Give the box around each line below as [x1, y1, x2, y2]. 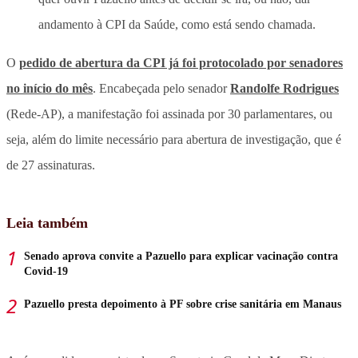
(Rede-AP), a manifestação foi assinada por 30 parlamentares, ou [6, 106, 332, 121]
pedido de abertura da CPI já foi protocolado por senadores [19, 55, 343, 70]
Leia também [6, 214, 88, 231]
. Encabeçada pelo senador [93, 81, 230, 95]
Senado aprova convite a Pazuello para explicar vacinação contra [24, 249, 338, 262]
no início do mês [6, 81, 93, 95]
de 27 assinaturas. [6, 157, 95, 172]
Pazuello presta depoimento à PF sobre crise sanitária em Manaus [24, 297, 341, 310]
